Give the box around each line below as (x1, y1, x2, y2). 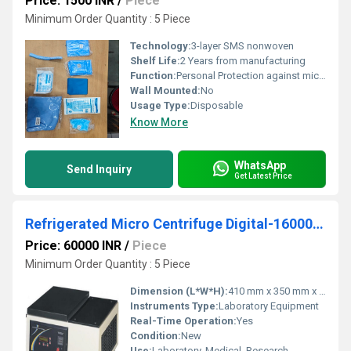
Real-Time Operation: (130, 315, 237, 327)
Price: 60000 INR (25, 238, 121, 253)
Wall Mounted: (130, 85, 201, 96)
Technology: (130, 40, 191, 52)
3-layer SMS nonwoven (191, 40, 294, 52)
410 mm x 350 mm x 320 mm (228, 285, 319, 297)
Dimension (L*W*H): (130, 285, 228, 297)
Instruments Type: (130, 300, 219, 312)
